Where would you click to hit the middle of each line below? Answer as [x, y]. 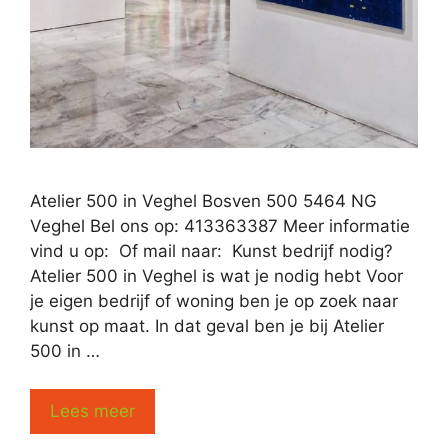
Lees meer [92, 411]
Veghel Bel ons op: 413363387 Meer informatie [220, 225]
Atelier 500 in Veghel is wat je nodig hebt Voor [216, 275]
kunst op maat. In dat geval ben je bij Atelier [207, 325]
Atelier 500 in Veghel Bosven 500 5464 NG [203, 200]
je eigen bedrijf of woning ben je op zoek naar [214, 300]
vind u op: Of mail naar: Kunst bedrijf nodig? [211, 250]
